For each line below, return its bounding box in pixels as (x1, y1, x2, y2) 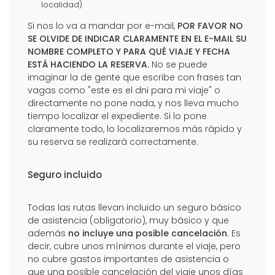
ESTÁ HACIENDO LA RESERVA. (28, 58, 149, 71)
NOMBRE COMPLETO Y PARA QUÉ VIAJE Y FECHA (28, 45, 230, 58)
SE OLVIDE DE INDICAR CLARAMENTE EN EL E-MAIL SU (28, 32, 247, 45)
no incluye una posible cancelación (68, 227, 227, 239)
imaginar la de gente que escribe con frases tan (28, 71, 241, 83)
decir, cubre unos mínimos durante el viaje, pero (28, 239, 241, 252)
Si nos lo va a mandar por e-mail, (28, 19, 177, 32)
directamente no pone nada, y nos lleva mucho (28, 96, 239, 109)
